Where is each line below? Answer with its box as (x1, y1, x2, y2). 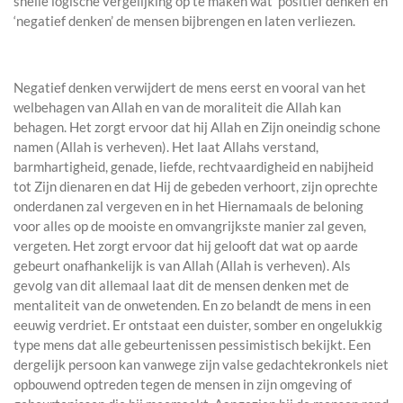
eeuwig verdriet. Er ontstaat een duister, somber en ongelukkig (13, 317, 382, 334)
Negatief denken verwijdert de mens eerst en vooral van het (13, 79, 366, 96)
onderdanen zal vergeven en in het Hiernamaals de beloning (13, 198, 363, 215)
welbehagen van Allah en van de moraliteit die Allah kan (13, 99, 341, 116)
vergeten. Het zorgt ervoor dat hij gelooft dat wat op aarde (13, 237, 358, 255)
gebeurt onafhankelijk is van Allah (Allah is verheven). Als (13, 257, 351, 274)
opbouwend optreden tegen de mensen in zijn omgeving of (13, 376, 352, 393)
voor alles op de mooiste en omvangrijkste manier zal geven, (13, 218, 366, 235)
